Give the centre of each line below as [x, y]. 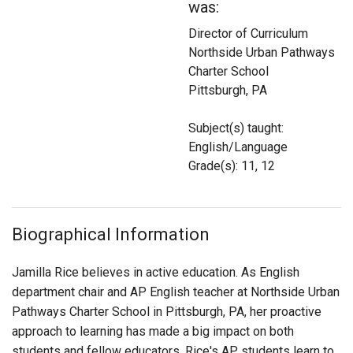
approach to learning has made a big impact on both [153, 332]
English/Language [238, 147]
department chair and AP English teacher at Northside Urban [176, 292]
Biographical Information [111, 235]
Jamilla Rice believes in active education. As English [156, 273]
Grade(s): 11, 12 [232, 166]
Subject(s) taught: [236, 128]
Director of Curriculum [248, 34]
